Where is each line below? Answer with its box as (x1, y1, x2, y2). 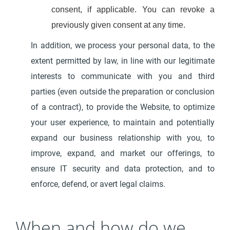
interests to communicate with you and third (31, 71, 215, 81)
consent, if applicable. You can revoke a (51, 5, 215, 14)
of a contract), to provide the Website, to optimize (31, 102, 215, 112)
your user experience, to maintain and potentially (31, 118, 215, 127)
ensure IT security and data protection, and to (31, 164, 215, 174)
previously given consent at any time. (51, 21, 186, 29)
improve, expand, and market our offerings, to (31, 148, 215, 158)
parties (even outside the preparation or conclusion (31, 87, 215, 97)
